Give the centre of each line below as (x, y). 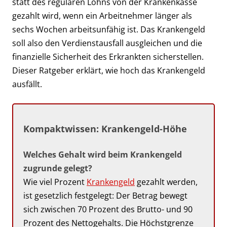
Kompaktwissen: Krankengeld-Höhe (105, 129)
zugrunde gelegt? (58, 168)
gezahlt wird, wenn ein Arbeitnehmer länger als (102, 16)
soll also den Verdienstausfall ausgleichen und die (107, 43)
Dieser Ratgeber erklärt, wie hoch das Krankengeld (109, 70)
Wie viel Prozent (55, 182)
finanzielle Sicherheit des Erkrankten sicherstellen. (108, 57)
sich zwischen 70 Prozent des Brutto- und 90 (108, 209)
